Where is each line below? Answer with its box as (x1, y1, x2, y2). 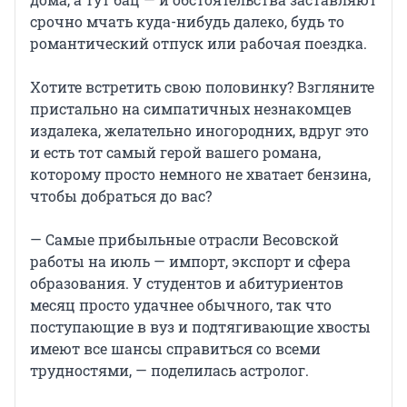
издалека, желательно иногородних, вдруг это (30, 121, 369, 141)
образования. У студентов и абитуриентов (30, 273, 343, 293)
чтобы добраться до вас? (30, 186, 212, 206)
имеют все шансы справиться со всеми (30, 339, 321, 359)
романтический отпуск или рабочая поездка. (30, 34, 367, 54)
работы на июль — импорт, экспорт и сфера (30, 252, 351, 272)
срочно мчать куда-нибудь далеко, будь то (30, 12, 344, 32)
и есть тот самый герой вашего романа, (30, 143, 321, 163)
